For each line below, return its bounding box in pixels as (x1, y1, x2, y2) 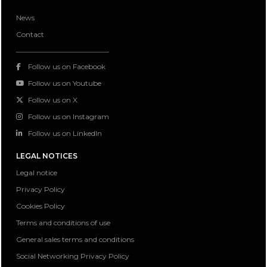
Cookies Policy (16, 201, 65, 211)
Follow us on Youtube (28, 79, 101, 88)
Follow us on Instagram (28, 112, 109, 122)
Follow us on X (28, 95, 77, 105)
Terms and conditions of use (16, 218, 110, 228)
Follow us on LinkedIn (28, 129, 102, 138)
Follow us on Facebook (28, 62, 105, 72)
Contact (16, 30, 44, 39)
